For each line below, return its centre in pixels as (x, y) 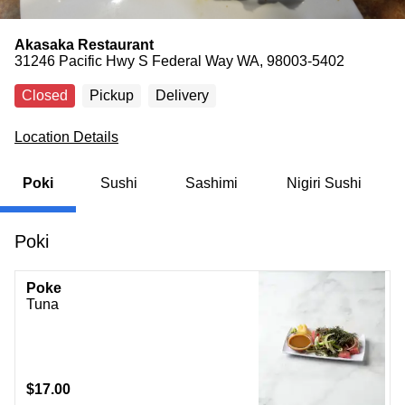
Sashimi (211, 183)
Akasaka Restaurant (84, 45)
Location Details (66, 137)
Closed (45, 95)
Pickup (112, 95)
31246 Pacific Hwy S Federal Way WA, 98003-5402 (179, 61)
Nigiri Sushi (324, 183)
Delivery (182, 95)
